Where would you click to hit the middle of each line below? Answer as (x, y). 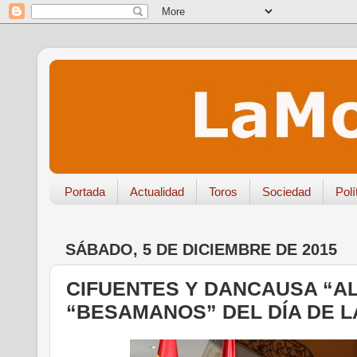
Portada (84, 192)
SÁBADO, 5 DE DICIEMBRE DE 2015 (201, 249)
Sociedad (286, 192)
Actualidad (157, 192)
